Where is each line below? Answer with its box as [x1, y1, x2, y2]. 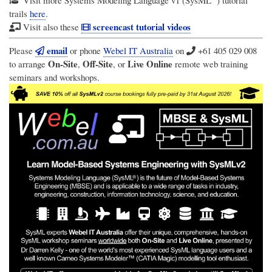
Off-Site [83, 56, 113, 70]
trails [9, 7, 30, 19]
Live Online [127, 56, 172, 70]
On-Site [48, 56, 78, 70]
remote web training [172, 57, 248, 70]
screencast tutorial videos [90, 19, 191, 33]
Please [9, 44, 35, 56]
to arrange [9, 57, 48, 70]
